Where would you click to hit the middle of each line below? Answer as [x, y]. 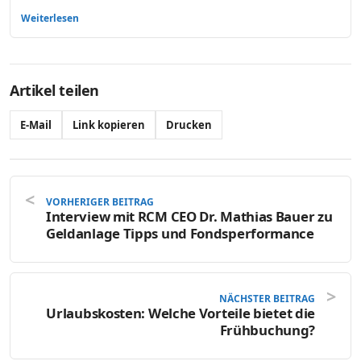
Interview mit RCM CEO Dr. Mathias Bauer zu [189, 217]
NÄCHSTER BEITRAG [267, 299]
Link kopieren [109, 125]
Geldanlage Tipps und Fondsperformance [180, 234]
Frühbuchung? [267, 330]
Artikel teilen [54, 91]
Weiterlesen [50, 19]
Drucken [189, 125]
